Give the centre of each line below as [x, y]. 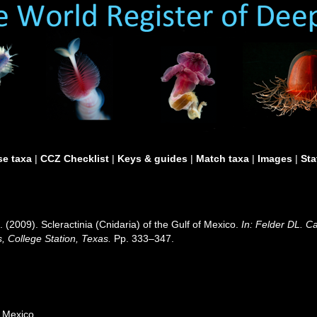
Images [275, 158]
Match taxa [223, 158]
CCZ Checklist [75, 158]
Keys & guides [152, 158]
